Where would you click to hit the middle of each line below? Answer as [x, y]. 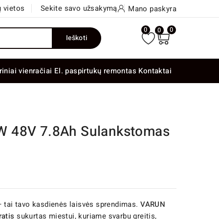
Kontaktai [155, 71]
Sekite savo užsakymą [79, 8]
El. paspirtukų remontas [95, 71]
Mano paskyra [152, 9]
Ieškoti [77, 38]
